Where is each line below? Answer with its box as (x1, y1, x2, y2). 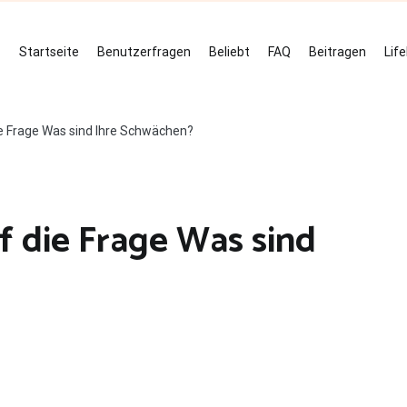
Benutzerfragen (97, 45, 191, 59)
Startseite (19, 45, 79, 59)
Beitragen (309, 45, 366, 59)
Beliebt (209, 45, 250, 59)
